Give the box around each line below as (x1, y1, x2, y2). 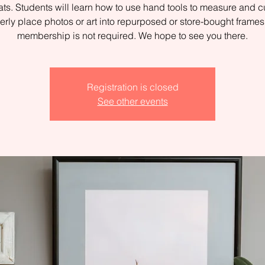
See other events (97, 95, 168, 108)
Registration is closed (86, 81, 179, 93)
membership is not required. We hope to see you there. (17, 30, 248, 42)
